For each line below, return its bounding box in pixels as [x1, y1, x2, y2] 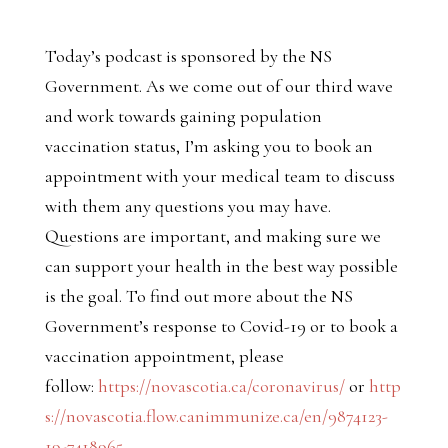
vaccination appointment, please [44, 345, 284, 368]
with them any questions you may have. [44, 195, 331, 218]
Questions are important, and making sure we [44, 225, 381, 248]
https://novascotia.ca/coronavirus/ [97, 375, 345, 398]
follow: [44, 375, 98, 398]
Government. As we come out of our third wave [44, 75, 393, 98]
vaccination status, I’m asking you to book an [44, 135, 373, 158]
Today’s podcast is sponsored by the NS [44, 45, 332, 68]
